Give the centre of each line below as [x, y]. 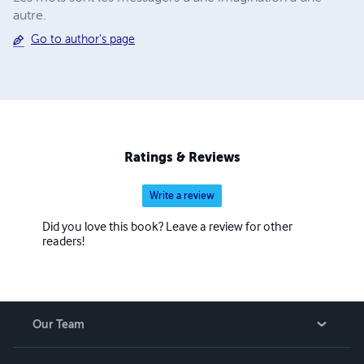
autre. [30, 16]
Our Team [58, 324]
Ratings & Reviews [182, 157]
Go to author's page [83, 40]
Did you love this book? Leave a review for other [167, 227]
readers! [63, 242]
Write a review [182, 195]
